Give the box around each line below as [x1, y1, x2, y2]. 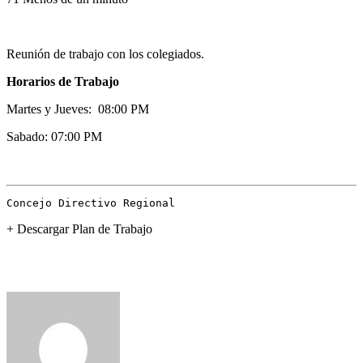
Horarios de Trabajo [6, 74, 119, 88]
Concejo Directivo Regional [6, 196, 175, 209]
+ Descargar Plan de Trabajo [6, 221, 152, 236]
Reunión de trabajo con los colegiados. [6, 46, 204, 61]
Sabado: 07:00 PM [6, 129, 102, 143]
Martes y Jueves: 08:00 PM [6, 101, 149, 116]
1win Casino [6, 263, 71, 278]
